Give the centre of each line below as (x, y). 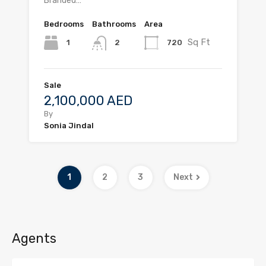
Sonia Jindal (69, 125)
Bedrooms (64, 24)
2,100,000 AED (88, 100)
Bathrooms (114, 24)
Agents (34, 238)
